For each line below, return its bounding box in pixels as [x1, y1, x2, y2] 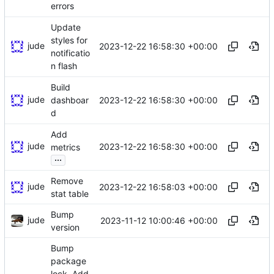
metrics [51, 141, 80, 152]
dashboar [51, 94, 89, 105]
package [51, 255, 86, 266]
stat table [51, 188, 89, 199]
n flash [51, 61, 77, 72]
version [51, 221, 80, 232]
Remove [51, 175, 83, 186]
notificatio [51, 48, 90, 59]
